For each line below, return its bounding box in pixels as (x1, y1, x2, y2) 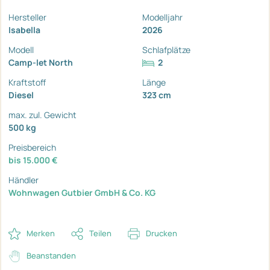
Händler (8, 174, 39, 186)
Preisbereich (8, 141, 56, 153)
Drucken (146, 227, 177, 239)
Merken (27, 227, 55, 239)
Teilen (89, 227, 111, 239)
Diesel (8, 89, 34, 101)
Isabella (8, 24, 40, 36)
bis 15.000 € (8, 154, 58, 166)
